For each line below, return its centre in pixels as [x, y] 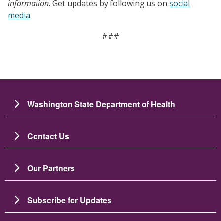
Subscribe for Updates [69, 200]
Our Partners [51, 168]
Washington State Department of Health [101, 104]
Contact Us [48, 136]
